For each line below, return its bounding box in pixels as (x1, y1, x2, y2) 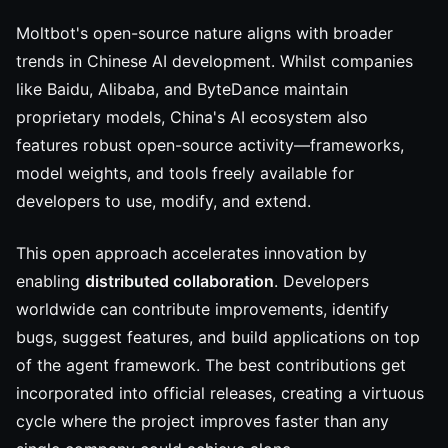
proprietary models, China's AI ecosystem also (16, 107, 368, 127)
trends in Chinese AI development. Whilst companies (16, 51, 413, 71)
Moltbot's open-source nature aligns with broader (16, 23, 393, 43)
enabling (16, 271, 85, 291)
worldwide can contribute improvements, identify (16, 299, 389, 319)
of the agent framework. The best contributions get (16, 355, 406, 375)
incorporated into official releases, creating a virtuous (16, 383, 424, 403)
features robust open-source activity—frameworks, (16, 135, 404, 155)
